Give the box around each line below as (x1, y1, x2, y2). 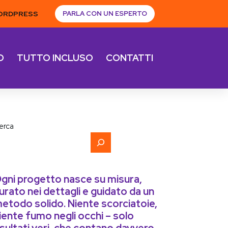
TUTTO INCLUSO (17, 52, 94, 64)
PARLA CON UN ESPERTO (62, 9, 147, 18)
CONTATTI (106, 52, 154, 64)
